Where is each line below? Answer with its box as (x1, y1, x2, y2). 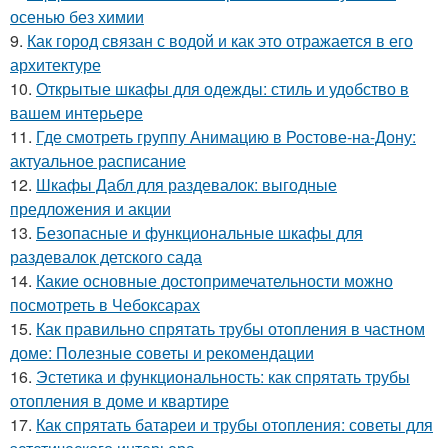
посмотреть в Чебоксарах (10, 293, 200, 316)
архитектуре (10, 53, 101, 76)
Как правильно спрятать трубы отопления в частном (36, 317, 425, 340)
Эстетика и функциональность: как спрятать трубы (36, 365, 410, 388)
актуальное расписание (10, 149, 186, 172)
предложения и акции (10, 197, 171, 220)
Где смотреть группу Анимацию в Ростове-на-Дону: (36, 125, 416, 148)
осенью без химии (10, 5, 144, 28)
